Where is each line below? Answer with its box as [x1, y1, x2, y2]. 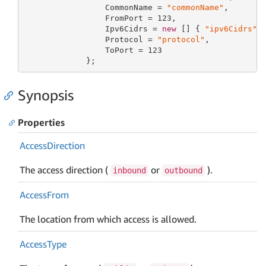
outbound [164, 165, 203, 175]
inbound [113, 165, 147, 175]
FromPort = [24, 13, 157, 23]
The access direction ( [20, 163, 111, 176]
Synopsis [18, 87, 74, 103]
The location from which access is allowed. [20, 213, 197, 225]
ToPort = [24, 45, 148, 55]
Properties [18, 116, 65, 128]
